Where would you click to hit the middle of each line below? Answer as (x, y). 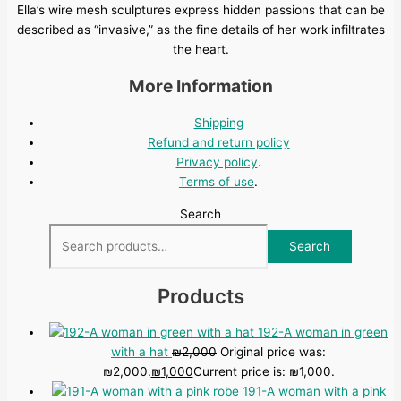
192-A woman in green (323, 333)
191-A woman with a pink (314, 392)
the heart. (200, 49)
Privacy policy (217, 162)
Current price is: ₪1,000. (264, 372)
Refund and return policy (218, 143)
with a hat (140, 352)
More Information (200, 85)
